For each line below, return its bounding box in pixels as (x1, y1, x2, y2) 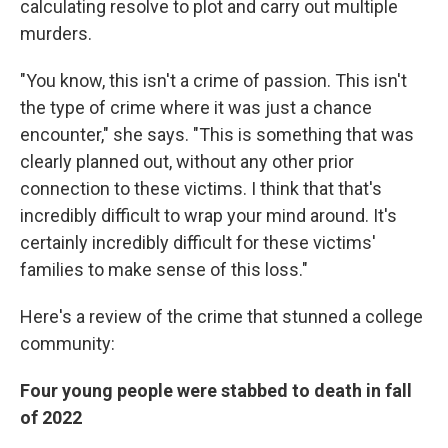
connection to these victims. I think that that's (20, 177, 382, 199)
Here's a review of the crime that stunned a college (20, 305, 423, 327)
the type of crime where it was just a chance (20, 96, 372, 118)
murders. (20, 22, 92, 44)
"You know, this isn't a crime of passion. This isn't (20, 69, 407, 91)
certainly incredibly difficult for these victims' (20, 231, 376, 253)
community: (20, 332, 115, 354)
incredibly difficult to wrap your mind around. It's (20, 204, 397, 226)
